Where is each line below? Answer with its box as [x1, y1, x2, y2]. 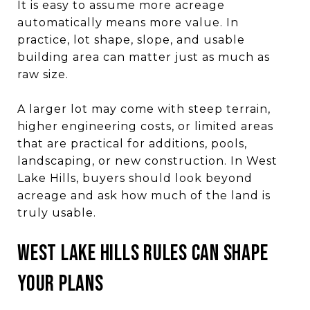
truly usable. [17, 206, 96, 219]
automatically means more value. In [17, 15, 239, 29]
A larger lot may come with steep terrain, [17, 102, 271, 116]
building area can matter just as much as [17, 50, 270, 64]
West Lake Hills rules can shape [17, 239, 268, 267]
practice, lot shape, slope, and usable [17, 33, 245, 46]
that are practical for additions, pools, [17, 136, 247, 150]
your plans [17, 270, 104, 298]
